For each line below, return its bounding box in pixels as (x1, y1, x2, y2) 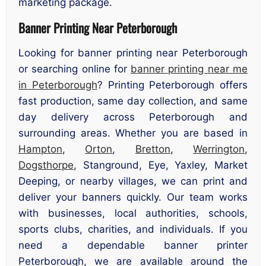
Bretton (135, 143, 170, 156)
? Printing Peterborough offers (97, 79, 248, 91)
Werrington (193, 143, 245, 156)
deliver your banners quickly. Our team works (18, 191, 248, 204)
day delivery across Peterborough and (18, 111, 248, 123)
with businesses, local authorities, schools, (18, 207, 248, 220)
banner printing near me (131, 63, 248, 75)
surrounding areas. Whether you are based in (18, 127, 248, 140)
